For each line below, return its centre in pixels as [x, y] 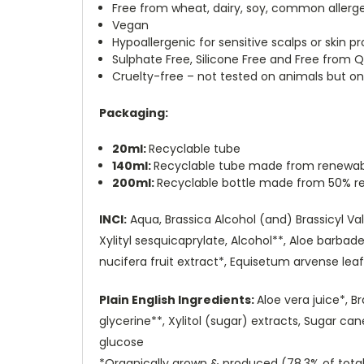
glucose [123, 342]
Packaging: [134, 113]
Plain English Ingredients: [178, 299]
